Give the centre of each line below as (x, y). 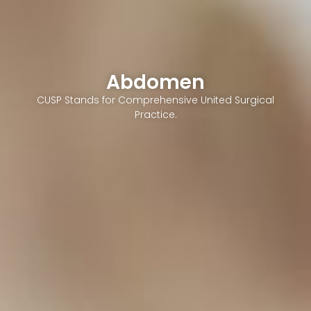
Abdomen (155, 82)
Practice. (155, 114)
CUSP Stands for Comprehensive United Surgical (155, 100)
